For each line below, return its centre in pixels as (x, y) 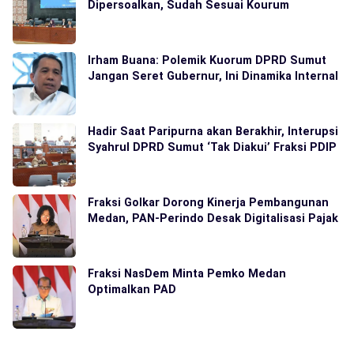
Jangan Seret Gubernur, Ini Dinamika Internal (213, 75)
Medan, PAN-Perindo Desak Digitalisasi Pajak (213, 218)
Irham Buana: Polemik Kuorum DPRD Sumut (207, 60)
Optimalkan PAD (132, 289)
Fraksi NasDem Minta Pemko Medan (187, 273)
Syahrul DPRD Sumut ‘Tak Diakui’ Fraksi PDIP (212, 147)
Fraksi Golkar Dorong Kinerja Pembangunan (208, 202)
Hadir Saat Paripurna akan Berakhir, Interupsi (213, 131)
